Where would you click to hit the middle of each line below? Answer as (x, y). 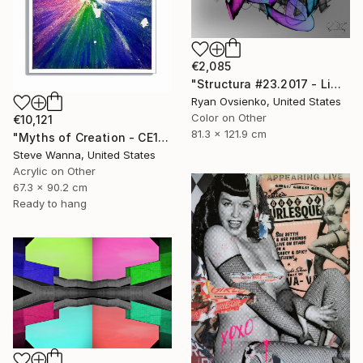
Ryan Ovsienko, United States (266, 101)
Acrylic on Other (54, 171)
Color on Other (229, 117)
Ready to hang (50, 203)
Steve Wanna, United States (84, 154)
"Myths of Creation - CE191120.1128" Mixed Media (163, 137)
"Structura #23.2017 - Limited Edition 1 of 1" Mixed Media (335, 83)
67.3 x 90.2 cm (50, 187)
